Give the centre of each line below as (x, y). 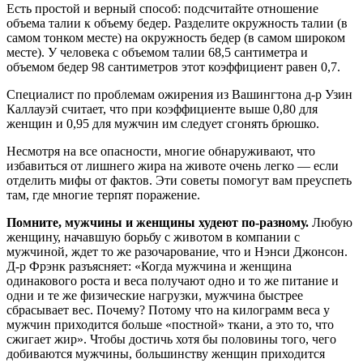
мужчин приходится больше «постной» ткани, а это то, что (170, 324)
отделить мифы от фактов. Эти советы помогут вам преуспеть (179, 180)
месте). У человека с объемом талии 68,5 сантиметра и (157, 52)
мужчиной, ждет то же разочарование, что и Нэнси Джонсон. (177, 251)
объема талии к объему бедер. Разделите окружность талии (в (177, 23)
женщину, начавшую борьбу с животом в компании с (153, 237)
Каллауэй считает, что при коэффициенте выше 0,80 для (162, 109)
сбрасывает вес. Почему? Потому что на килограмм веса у (168, 310)
